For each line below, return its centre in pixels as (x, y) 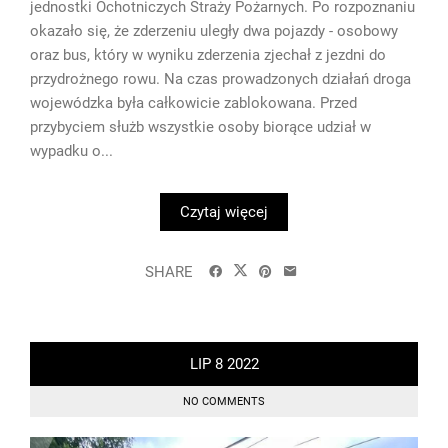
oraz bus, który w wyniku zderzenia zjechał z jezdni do (208, 54)
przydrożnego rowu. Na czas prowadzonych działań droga (220, 78)
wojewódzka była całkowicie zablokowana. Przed (193, 102)
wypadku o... (71, 150)
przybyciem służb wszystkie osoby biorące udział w (200, 126)
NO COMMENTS (224, 401)
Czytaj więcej (224, 211)
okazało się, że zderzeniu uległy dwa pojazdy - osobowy (214, 30)
